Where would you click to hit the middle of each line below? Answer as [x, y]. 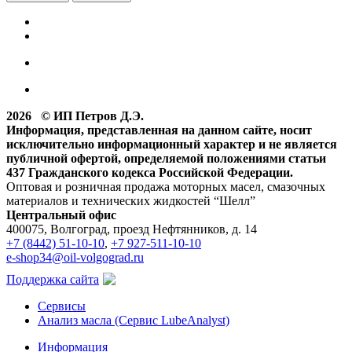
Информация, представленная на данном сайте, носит [159, 130]
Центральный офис [61, 215]
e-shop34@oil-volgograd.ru [75, 258]
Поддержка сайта [53, 280]
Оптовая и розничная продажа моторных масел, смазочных [166, 187]
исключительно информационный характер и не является [172, 145]
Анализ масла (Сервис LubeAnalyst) [134, 321]
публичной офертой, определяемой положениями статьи [166, 159]
